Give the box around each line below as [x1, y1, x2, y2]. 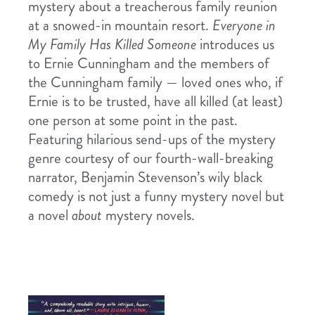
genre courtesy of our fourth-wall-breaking [28, 148, 274, 169]
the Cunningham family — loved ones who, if [28, 72, 283, 94]
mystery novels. [105, 205, 195, 226]
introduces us [196, 34, 274, 56]
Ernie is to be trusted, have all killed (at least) [28, 91, 283, 112]
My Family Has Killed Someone [28, 34, 196, 56]
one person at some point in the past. [28, 110, 238, 131]
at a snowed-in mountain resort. [28, 15, 212, 37]
